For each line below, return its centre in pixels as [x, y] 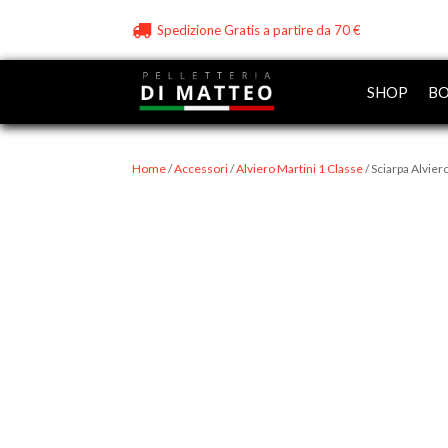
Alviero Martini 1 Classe [299, 169]
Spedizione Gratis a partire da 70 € [259, 30]
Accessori [201, 169]
